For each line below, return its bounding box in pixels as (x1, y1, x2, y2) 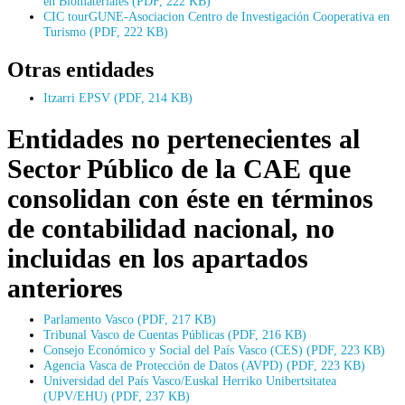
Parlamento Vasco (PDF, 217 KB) (43, 311, 216, 326)
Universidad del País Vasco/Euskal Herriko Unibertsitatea (43, 372, 336, 388)
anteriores (7, 272, 123, 303)
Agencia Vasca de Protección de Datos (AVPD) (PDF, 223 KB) (43, 357, 365, 372)
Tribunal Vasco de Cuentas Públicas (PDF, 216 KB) (43, 326, 306, 342)
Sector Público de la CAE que (7, 153, 351, 184)
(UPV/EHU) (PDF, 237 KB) (43, 388, 190, 403)
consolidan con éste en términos (7, 183, 373, 213)
